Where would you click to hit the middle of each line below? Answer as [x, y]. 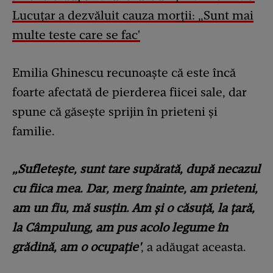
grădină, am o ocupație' [76, 247]
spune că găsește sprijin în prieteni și [115, 112]
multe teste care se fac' [76, 35]
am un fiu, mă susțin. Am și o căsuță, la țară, [133, 208]
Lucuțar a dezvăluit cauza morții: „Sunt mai [133, 16]
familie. [34, 131]
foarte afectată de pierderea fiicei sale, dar [129, 92]
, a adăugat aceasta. [193, 247]
